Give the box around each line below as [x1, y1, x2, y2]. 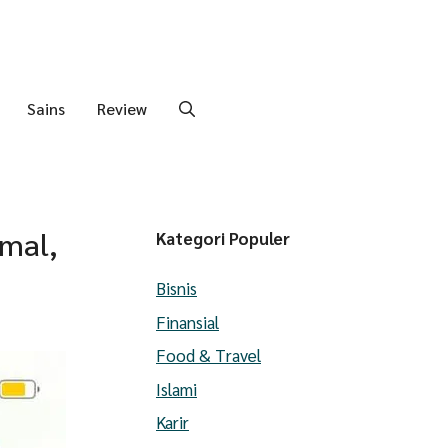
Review [96, 97, 147, 119]
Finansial [156, 310, 219, 333]
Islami [156, 377, 197, 400]
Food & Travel [156, 344, 261, 366]
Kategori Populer [156, 227, 290, 249]
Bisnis [156, 277, 197, 299]
